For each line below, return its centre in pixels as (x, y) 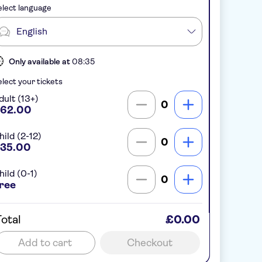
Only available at (40, 61)
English (32, 31)
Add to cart (48, 242)
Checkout (154, 242)
